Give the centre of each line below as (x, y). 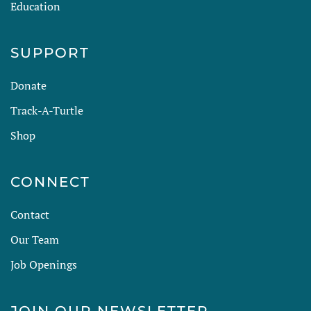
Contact (30, 215)
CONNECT (50, 182)
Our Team (35, 239)
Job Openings (44, 264)
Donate (28, 85)
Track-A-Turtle (47, 110)
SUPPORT (50, 53)
